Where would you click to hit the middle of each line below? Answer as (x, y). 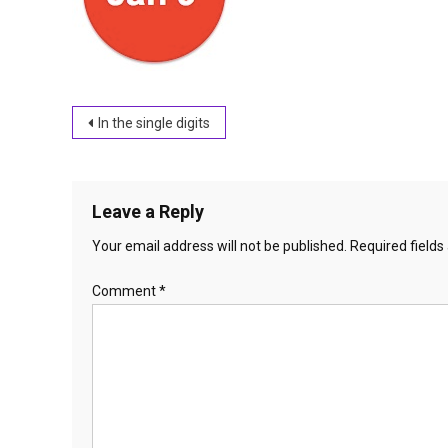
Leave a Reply (148, 211)
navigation (143, 163)
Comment (125, 291)
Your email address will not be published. (219, 246)
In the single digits (154, 123)
